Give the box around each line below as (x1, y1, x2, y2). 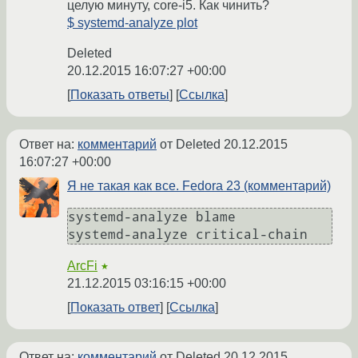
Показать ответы (70, 88, 169, 102)
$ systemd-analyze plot (67, 16, 197, 30)
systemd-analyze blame (68, 209, 236, 225)
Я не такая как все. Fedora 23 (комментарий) (67, 179, 331, 193)
